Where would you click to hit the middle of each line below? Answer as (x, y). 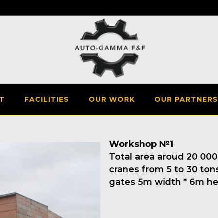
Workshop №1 (141, 144)
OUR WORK (111, 100)
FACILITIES (46, 100)
